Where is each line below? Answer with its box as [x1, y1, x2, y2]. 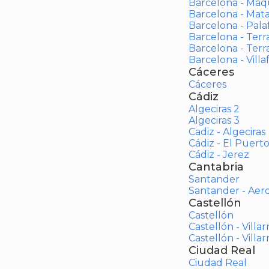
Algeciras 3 [188, 115, 240, 126]
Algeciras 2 [188, 103, 240, 115]
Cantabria [188, 160, 244, 174]
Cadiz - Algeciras [188, 126, 265, 138]
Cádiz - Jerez [188, 149, 249, 160]
